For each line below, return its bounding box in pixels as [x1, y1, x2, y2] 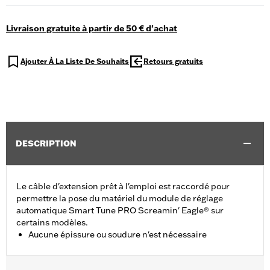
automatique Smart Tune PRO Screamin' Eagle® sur [16, 205, 224, 216]
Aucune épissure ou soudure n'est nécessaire [28, 229, 207, 240]
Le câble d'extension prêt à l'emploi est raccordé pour [16, 181, 230, 192]
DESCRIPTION [16, 138, 77, 149]
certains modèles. [16, 217, 88, 228]
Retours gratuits [143, 57, 203, 66]
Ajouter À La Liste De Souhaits [20, 57, 129, 66]
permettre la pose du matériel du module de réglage [16, 193, 223, 204]
